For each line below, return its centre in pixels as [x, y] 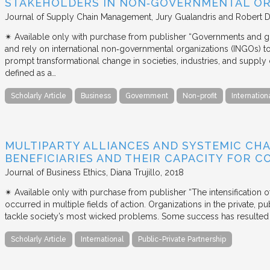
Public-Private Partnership [182, 239]
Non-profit [200, 96]
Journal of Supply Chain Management [78, 17]
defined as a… [30, 73]
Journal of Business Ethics [55, 172]
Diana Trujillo [135, 172]
